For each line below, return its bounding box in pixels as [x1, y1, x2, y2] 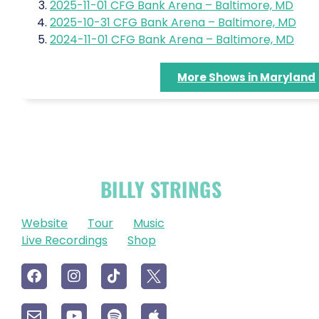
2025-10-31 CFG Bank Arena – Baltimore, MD [50, 14, 296, 31]
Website [21, 214, 68, 231]
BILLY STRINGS [100, 174, 221, 204]
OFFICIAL [21, 174, 100, 204]
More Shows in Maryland [177, 69, 315, 85]
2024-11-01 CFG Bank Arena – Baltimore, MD [50, 31, 294, 48]
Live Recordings [21, 231, 108, 249]
